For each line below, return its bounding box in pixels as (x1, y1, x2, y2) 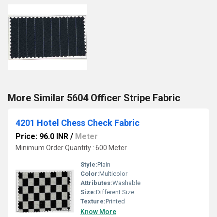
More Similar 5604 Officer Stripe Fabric (8, 92, 180, 104)
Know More (80, 208, 116, 216)
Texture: (80, 198, 106, 205)
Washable (112, 179, 140, 186)
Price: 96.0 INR (15, 132, 68, 141)
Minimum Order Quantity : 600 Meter (15, 144, 127, 152)
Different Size (96, 188, 134, 196)
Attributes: (80, 179, 112, 186)
